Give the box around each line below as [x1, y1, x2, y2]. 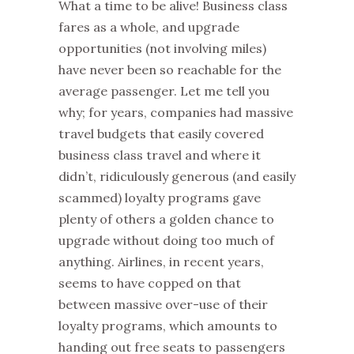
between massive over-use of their [58, 296, 268, 312]
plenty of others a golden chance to [58, 210, 274, 227]
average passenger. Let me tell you [58, 82, 269, 99]
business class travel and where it [58, 146, 261, 163]
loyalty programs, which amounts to [58, 317, 277, 333]
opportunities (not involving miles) [58, 40, 266, 56]
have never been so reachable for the [58, 61, 281, 77]
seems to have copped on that [58, 274, 241, 291]
